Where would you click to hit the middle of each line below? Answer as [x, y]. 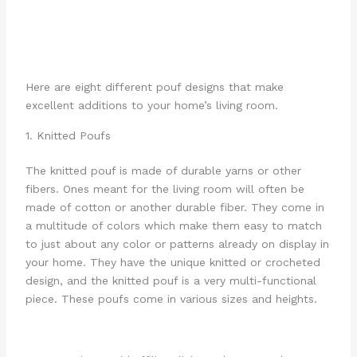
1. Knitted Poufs [68, 136]
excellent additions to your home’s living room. [151, 106]
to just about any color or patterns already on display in [177, 244]
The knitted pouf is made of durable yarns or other [163, 171]
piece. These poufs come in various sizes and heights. [171, 299]
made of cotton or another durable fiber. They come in [175, 208]
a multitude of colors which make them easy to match [173, 226]
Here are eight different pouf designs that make [154, 87]
